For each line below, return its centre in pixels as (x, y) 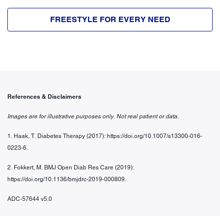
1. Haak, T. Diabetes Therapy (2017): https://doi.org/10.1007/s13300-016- (105, 136)
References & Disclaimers (44, 96)
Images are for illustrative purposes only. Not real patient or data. (93, 116)
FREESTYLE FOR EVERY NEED (110, 19)
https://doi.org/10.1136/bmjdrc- (48, 179)
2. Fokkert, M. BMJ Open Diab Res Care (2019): (71, 167)
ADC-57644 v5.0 (30, 199)
